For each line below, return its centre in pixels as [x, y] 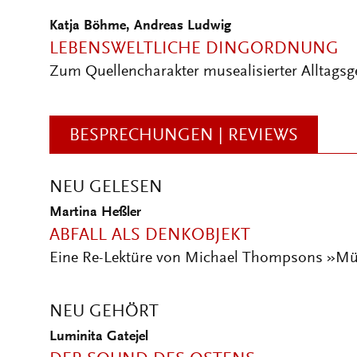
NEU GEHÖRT [104, 312]
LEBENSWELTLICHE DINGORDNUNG [194, 49]
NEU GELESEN [106, 188]
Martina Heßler [95, 213]
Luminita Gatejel [99, 337]
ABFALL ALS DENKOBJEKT [150, 236]
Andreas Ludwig [182, 26]
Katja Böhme [88, 26]
